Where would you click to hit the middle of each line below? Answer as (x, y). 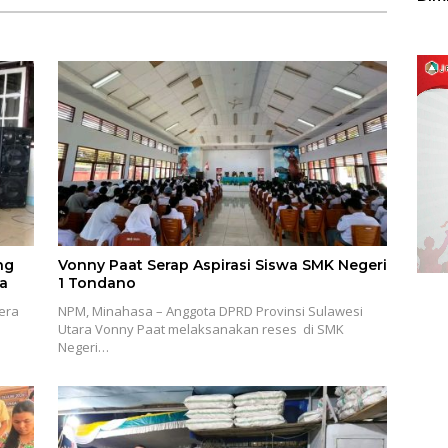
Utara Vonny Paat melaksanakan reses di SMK (200, 329)
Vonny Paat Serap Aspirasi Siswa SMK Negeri (222, 265)
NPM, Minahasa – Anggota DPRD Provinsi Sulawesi (210, 311)
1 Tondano (96, 283)
